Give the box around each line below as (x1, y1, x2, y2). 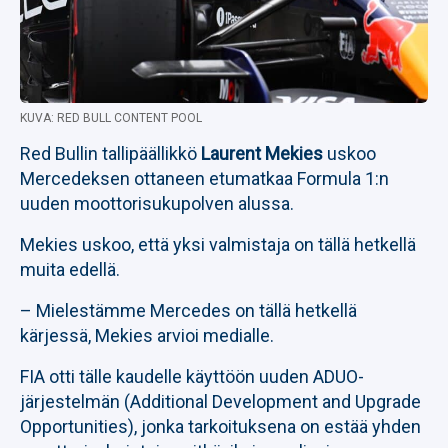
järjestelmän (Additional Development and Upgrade (20, 391, 421, 412)
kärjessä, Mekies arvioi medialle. (20, 325, 274, 346)
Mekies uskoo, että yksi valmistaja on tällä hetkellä (20, 234, 416, 255)
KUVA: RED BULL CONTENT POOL (20, 111, 202, 125)
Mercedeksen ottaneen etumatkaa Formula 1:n (20, 168, 389, 189)
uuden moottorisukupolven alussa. (20, 193, 294, 214)
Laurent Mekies (201, 143, 323, 164)
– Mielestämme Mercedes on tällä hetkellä (20, 300, 357, 321)
